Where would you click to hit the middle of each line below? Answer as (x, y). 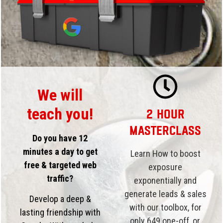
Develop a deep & (60, 199)
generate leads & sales (165, 194)
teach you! (60, 114)
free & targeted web (60, 165)
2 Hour (165, 114)
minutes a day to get (60, 151)
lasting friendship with (60, 213)
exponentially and (166, 180)
